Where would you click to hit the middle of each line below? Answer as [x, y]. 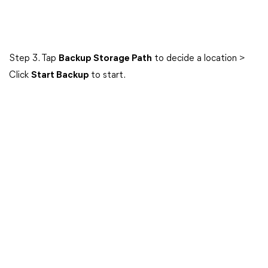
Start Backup [61, 75]
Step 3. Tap [34, 59]
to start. [108, 75]
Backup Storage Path [105, 59]
